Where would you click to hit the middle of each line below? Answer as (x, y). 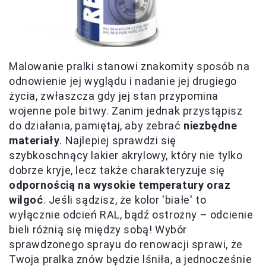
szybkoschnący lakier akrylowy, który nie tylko (126, 155)
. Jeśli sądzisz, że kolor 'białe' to (125, 199)
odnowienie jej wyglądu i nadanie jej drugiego (123, 81)
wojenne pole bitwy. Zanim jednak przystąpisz (126, 110)
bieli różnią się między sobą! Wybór (98, 229)
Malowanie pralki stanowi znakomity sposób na (129, 66)
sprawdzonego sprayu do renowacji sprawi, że (126, 244)
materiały (34, 140)
